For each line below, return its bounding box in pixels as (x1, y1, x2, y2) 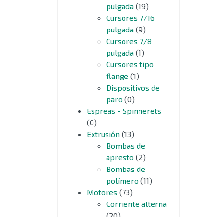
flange (106, 71, 128, 80)
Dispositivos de (106, 83, 160, 92)
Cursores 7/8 (106, 36, 152, 46)
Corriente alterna (106, 199, 167, 208)
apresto (106, 153, 134, 162)
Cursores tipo (106, 60, 154, 69)
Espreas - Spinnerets (87, 106, 161, 115)
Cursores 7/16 (106, 13, 155, 22)
